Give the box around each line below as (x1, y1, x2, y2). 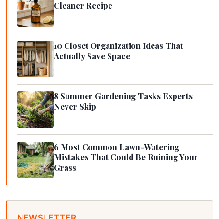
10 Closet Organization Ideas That (54, 40, 183, 51)
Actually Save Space (54, 50, 130, 62)
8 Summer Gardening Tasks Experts (54, 90, 193, 102)
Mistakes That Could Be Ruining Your (54, 151, 198, 162)
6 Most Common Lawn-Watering (54, 141, 179, 152)
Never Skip (54, 101, 96, 112)
